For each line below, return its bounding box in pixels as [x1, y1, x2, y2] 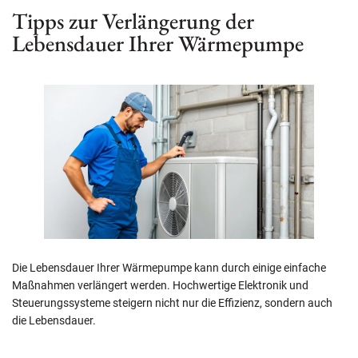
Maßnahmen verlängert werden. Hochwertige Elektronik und [12, 279, 308, 292]
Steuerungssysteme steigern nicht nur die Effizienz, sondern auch [12, 296, 332, 310]
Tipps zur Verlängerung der [12, 6, 254, 36]
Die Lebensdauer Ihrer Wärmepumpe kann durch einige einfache [12, 261, 326, 275]
